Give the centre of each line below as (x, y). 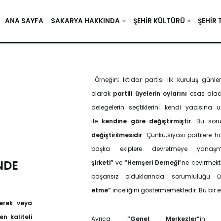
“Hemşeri (140, 163)
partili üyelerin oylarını (150, 93)
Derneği (167, 163)
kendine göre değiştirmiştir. (147, 121)
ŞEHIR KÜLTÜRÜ (159, 21)
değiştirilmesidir (117, 135)
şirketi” (102, 163)
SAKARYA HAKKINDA (85, 21)
